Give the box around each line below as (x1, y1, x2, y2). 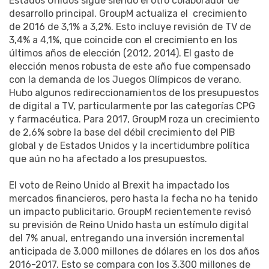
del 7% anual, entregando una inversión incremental (9, 232, 244, 244)
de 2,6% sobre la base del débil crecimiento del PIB (9, 127, 235, 139)
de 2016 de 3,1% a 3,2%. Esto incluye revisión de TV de (9, 21, 251, 33)
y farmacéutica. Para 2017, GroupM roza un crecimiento (9, 113, 259, 125)
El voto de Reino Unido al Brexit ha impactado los (9, 180, 229, 192)
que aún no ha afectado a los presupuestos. (9, 153, 207, 165)
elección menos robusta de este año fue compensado (9, 61, 250, 73)
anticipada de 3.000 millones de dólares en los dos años (9, 246, 259, 258)
